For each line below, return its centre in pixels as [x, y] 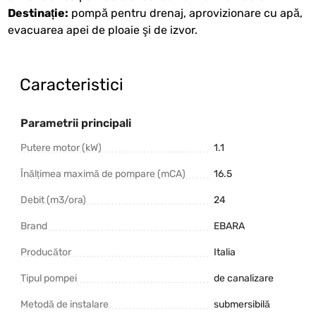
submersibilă [242, 304]
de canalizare [244, 278]
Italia [225, 252]
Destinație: [38, 13]
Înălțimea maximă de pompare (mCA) [103, 174]
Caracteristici [72, 84]
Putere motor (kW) [61, 147]
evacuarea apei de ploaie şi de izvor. [103, 30]
